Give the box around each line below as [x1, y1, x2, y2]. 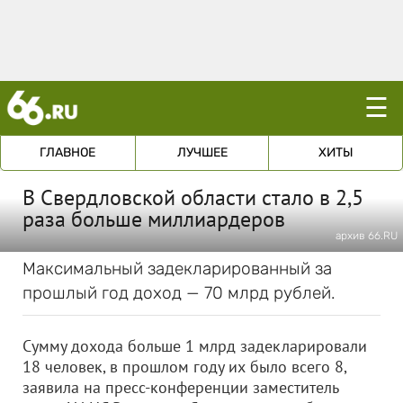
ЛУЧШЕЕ [176, 145, 228, 160]
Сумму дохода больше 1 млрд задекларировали [22, 336, 367, 356]
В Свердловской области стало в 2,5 [22, 184, 363, 211]
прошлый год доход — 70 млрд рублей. [22, 282, 336, 303]
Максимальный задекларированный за [22, 258, 332, 279]
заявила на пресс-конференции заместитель [22, 377, 338, 398]
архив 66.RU [336, 229, 398, 242]
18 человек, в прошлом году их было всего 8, [22, 356, 346, 377]
